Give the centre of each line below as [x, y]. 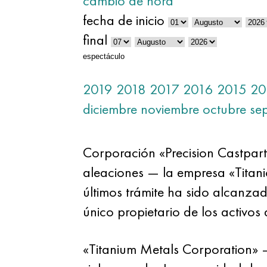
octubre [224, 109]
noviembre [170, 109]
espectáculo [103, 56]
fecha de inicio [123, 20]
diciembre [110, 109]
